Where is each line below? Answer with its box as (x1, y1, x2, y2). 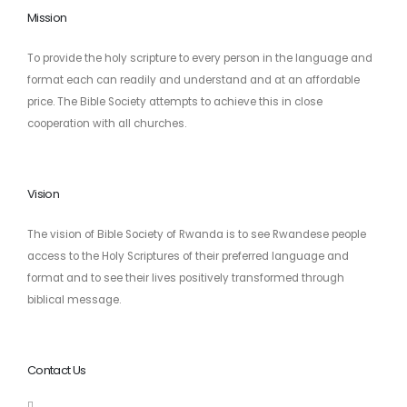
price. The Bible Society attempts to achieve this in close (27, 94, 323, 109)
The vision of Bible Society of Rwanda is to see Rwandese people (27, 227, 366, 243)
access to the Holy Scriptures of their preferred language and (27, 249, 349, 264)
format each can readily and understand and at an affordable (27, 72, 360, 87)
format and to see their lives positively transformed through (27, 271, 344, 286)
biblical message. (27, 293, 121, 308)
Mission (27, 8, 67, 26)
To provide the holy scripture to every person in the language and (27, 50, 372, 65)
